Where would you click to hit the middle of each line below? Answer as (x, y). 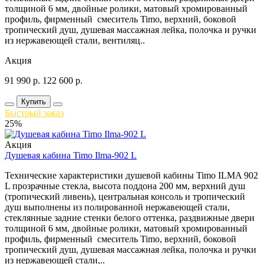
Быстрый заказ (34, 113)
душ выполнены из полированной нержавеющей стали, (117, 207)
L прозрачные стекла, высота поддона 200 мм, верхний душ (125, 186)
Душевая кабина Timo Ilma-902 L (71, 155)
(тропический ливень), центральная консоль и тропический (125, 196)
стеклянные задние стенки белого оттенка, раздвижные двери (130, 217)
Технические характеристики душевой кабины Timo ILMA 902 (131, 175)
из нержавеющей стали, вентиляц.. (75, 40)
